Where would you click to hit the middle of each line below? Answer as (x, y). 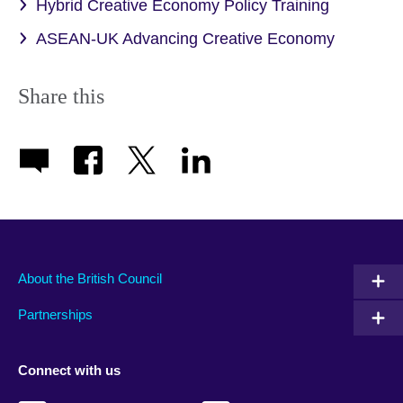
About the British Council (90, 278)
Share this (61, 97)
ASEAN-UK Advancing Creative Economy (185, 39)
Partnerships (55, 315)
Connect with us (69, 370)
